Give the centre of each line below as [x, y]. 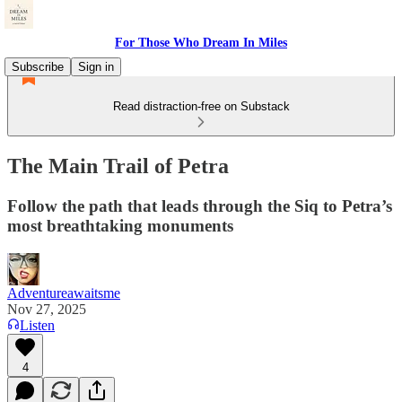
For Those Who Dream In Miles [201, 43]
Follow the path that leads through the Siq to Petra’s [200, 205]
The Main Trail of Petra [118, 166]
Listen [37, 325]
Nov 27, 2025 [47, 309]
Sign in [96, 67]
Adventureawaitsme [64, 293]
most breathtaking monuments [120, 225]
